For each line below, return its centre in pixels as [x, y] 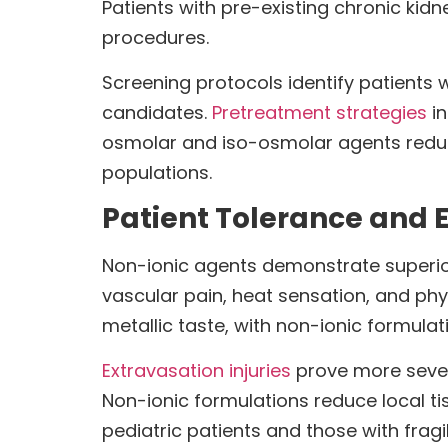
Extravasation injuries [196, 370]
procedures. [155, 38]
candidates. [157, 112]
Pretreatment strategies [319, 112]
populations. [157, 172]
